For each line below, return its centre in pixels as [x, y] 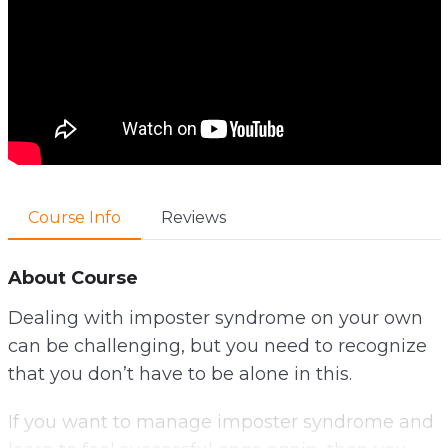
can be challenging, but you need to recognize [217, 345]
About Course [72, 277]
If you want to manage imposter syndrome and [220, 421]
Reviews [193, 217]
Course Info [74, 217]
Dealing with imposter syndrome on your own [215, 317]
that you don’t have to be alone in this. [179, 373]
